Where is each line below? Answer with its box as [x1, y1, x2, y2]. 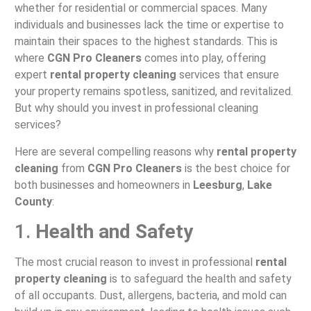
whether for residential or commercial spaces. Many [14, 1, 267, 15]
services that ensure [176, 68, 279, 82]
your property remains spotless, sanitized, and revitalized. [14, 85, 293, 99]
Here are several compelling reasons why [14, 144, 217, 158]
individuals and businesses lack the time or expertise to [14, 18, 284, 32]
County [14, 194, 52, 208]
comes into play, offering [141, 51, 266, 65]
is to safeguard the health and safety [106, 271, 292, 285]
